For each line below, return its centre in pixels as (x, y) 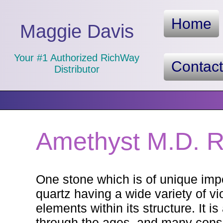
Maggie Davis (77, 31)
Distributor (77, 69)
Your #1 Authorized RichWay (77, 57)
